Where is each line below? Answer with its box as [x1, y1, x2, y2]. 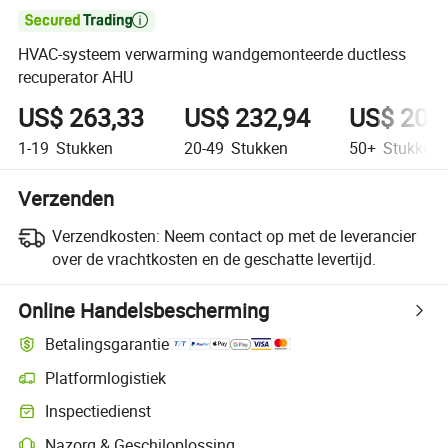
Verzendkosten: [51, 224, 160, 247]
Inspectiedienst [45, 400, 152, 423]
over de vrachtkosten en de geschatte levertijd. [51, 247, 376, 270]
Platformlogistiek [45, 366, 167, 389]
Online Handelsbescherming [18, 296, 270, 324]
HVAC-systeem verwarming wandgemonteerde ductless [18, 43, 407, 66]
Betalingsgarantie [45, 333, 170, 356]
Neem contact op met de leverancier [163, 224, 416, 247]
